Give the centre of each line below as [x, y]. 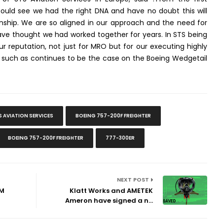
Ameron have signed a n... [109, 201]
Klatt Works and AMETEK [111, 191]
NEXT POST [133, 180]
